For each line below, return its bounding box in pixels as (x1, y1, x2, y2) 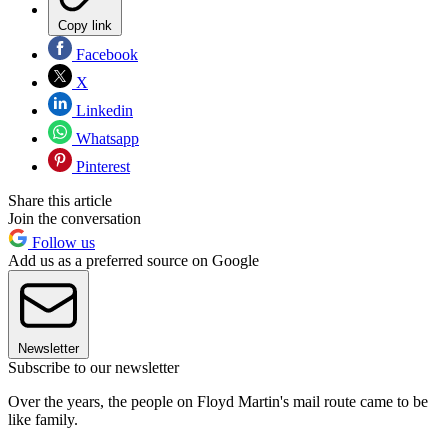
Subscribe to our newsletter (8, 359, 179, 377)
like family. (8, 411, 78, 429)
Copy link (58, 18, 112, 34)
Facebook (72, 46, 138, 64)
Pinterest (72, 158, 130, 176)
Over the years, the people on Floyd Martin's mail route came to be (8, 393, 428, 411)
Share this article (8, 192, 112, 210)
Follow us (28, 234, 95, 252)
